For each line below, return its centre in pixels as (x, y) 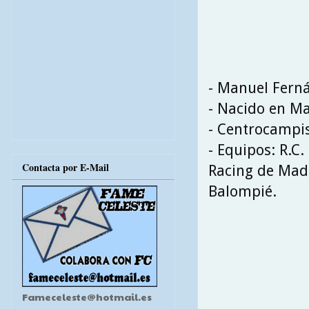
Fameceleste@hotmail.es (87, 296)
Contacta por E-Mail (66, 167)
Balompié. (242, 191)
